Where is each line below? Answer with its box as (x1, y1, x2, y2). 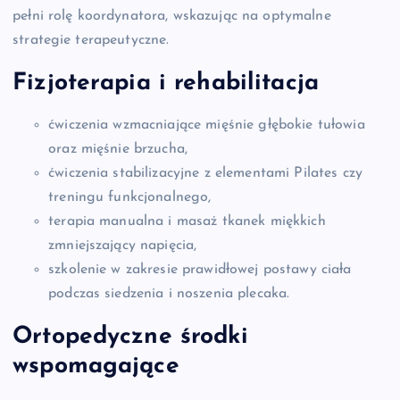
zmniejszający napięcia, (48, 238, 197, 254)
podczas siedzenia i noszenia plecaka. (48, 287, 290, 302)
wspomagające (12, 354, 179, 379)
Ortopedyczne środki (12, 324, 248, 349)
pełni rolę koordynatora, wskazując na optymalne (12, 8, 331, 23)
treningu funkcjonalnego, (48, 190, 212, 205)
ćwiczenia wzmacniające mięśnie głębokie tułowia (48, 118, 365, 133)
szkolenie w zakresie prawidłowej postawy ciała (48, 262, 352, 278)
